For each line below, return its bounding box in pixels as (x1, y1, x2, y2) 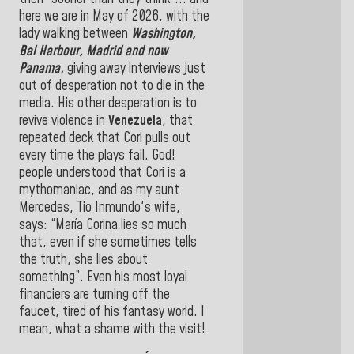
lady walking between (19, 24, 131, 44)
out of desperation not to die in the (19, 77, 205, 96)
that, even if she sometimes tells (19, 233, 197, 253)
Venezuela (108, 111, 162, 131)
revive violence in (19, 111, 108, 131)
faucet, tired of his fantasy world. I (19, 303, 205, 322)
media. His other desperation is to (19, 94, 197, 114)
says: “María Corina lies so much (19, 216, 186, 235)
